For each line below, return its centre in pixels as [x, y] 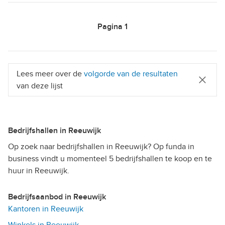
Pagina [110, 26]
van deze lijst [40, 86]
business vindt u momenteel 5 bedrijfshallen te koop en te [110, 158]
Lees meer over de [50, 74]
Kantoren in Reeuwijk [46, 209]
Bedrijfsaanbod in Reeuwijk [60, 197]
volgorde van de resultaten [131, 74]
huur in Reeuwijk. [39, 171]
